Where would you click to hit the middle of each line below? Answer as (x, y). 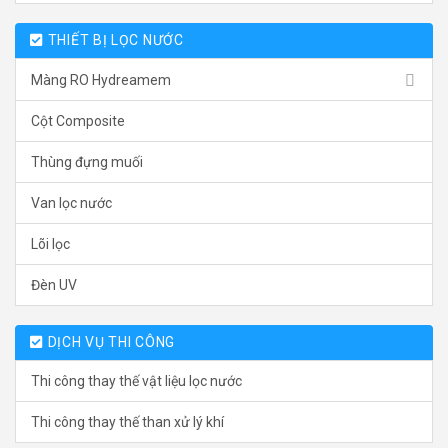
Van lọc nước (71, 203)
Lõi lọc (50, 244)
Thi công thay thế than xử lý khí (127, 422)
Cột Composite (78, 121)
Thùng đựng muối (87, 162)
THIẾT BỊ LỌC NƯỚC (115, 40)
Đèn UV (54, 285)
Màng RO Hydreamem (101, 79)
